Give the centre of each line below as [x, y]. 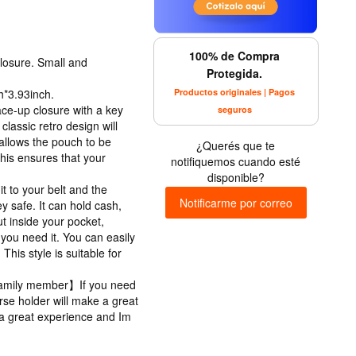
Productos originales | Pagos [234, 91]
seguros [234, 109]
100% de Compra [234, 55]
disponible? [236, 177]
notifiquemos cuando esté [236, 161]
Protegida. [234, 73]
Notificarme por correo [236, 202]
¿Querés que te [236, 145]
